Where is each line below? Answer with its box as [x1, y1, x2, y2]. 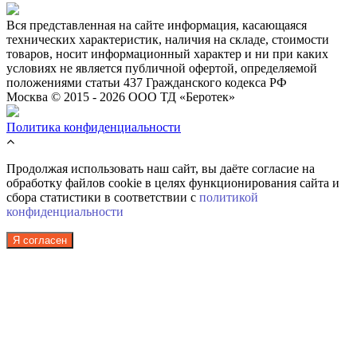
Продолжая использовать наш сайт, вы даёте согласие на [6, 161, 315, 175]
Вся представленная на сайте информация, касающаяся [6, 18, 307, 32]
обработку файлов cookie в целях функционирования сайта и [6, 175, 339, 190]
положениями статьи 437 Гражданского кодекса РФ [6, 75, 287, 89]
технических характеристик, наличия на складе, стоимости [6, 32, 329, 46]
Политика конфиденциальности [6, 120, 181, 134]
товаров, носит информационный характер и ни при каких [6, 46, 328, 61]
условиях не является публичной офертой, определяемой [6, 61, 317, 75]
